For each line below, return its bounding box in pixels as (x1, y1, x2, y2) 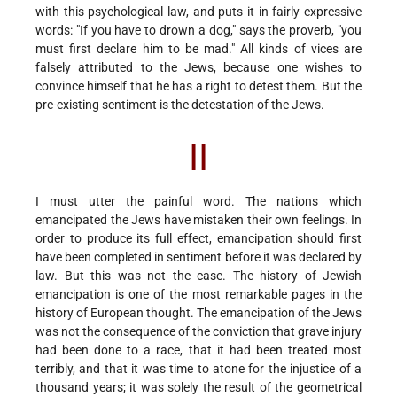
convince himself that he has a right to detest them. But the (35, 79, 362, 94)
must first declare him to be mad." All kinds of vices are (35, 42, 362, 57)
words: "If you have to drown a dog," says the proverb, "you (35, 23, 362, 38)
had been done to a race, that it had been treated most (35, 342, 362, 357)
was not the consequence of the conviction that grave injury (35, 323, 362, 339)
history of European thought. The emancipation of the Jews (35, 305, 362, 320)
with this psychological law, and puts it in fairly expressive (35, 4, 362, 19)
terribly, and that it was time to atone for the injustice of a (35, 361, 362, 376)
